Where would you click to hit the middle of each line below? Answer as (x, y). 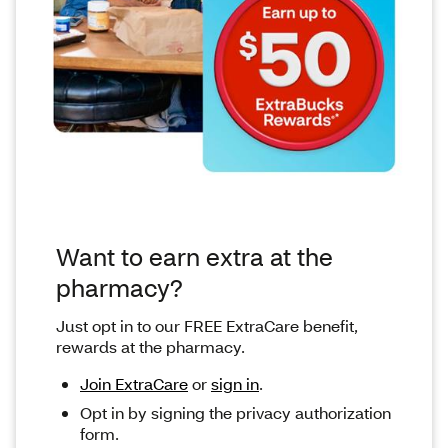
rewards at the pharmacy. (152, 347)
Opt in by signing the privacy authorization (235, 413)
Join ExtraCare (134, 384)
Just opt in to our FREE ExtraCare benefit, (207, 326)
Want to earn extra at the (194, 257)
